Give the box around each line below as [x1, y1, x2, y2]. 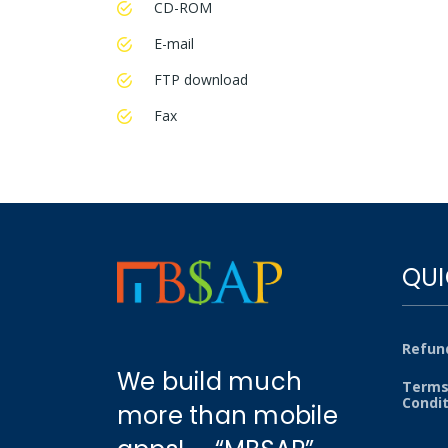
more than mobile [117, 399, 338, 433]
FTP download [154, 70, 248, 90]
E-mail [154, 34, 194, 54]
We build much [117, 365, 303, 399]
